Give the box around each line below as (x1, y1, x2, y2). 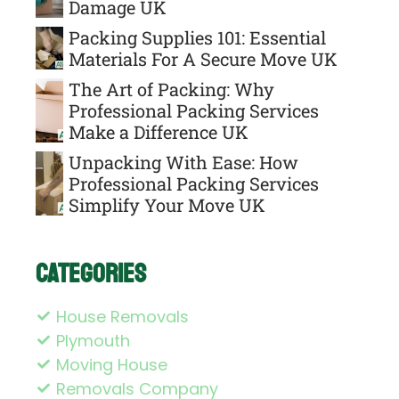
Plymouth (55, 329, 130, 352)
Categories (36, 256, 146, 290)
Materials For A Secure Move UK (69, 46, 338, 70)
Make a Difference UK (69, 119, 248, 143)
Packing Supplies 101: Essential (69, 25, 326, 49)
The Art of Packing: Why (69, 77, 274, 101)
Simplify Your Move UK (69, 192, 265, 216)
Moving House (55, 353, 167, 376)
